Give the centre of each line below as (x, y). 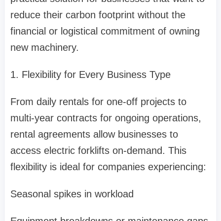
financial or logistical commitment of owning (105, 31)
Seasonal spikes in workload (72, 194)
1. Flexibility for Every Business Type (91, 75)
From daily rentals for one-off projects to (98, 102)
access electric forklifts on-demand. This (98, 151)
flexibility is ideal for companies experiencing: (108, 167)
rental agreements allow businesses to (94, 134)
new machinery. (45, 48)
